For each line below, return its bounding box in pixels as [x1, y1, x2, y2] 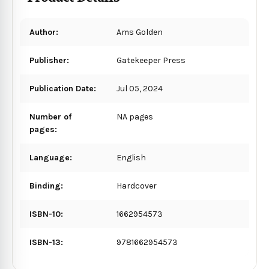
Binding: [29, 180, 63, 191]
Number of [29, 111, 71, 122]
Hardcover [116, 180, 157, 191]
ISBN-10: [29, 208, 63, 219]
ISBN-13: [29, 237, 63, 247]
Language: [29, 152, 72, 163]
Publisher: [29, 55, 69, 65]
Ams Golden [116, 26, 163, 37]
